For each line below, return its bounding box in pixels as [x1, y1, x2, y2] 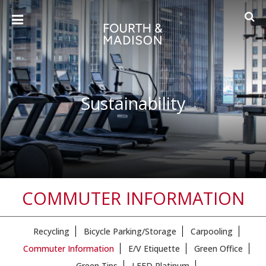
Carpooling [190, 226, 233, 237]
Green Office [194, 243, 243, 254]
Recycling [33, 226, 69, 237]
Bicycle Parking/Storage [83, 226, 176, 237]
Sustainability [80, 91, 186, 115]
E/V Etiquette [128, 243, 180, 254]
